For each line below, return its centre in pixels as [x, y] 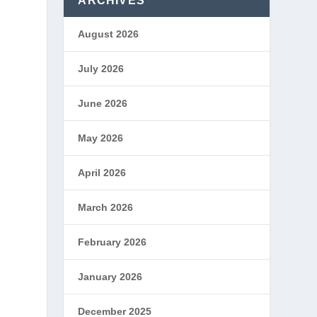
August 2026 [109, 34]
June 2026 [103, 103]
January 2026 [110, 277]
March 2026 [106, 207]
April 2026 [102, 173]
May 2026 [101, 138]
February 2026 [113, 242]
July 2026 [101, 69]
